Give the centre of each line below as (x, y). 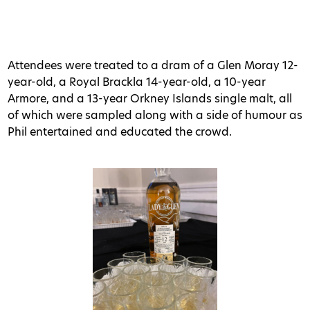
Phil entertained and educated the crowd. (120, 132)
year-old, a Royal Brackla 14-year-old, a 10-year (137, 82)
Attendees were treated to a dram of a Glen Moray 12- (153, 65)
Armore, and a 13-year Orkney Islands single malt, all (150, 99)
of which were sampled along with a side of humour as (155, 115)
